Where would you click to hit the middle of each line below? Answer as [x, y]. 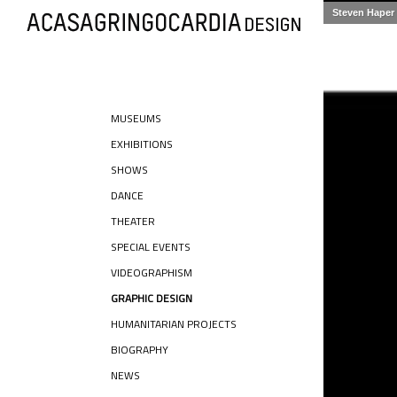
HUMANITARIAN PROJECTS [174, 324]
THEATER [133, 221]
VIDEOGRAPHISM [152, 272]
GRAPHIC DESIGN [152, 298]
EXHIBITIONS [142, 144]
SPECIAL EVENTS [151, 247]
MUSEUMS [136, 118]
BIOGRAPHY [140, 350]
